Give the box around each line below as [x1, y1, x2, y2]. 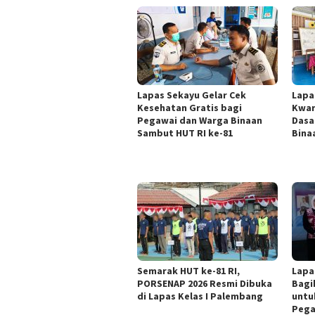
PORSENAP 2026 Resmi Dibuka [137, 276, 272, 290]
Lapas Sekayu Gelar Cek [137, 88, 246, 101]
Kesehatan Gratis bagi [137, 101, 242, 114]
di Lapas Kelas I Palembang [137, 289, 263, 302]
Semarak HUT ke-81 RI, [137, 264, 240, 277]
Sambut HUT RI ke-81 [137, 126, 233, 139]
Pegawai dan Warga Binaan [137, 113, 262, 127]
